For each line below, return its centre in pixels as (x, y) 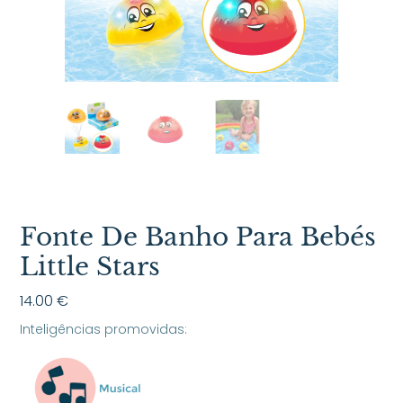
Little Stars (90, 267)
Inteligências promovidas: (104, 329)
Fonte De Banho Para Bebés (198, 237)
